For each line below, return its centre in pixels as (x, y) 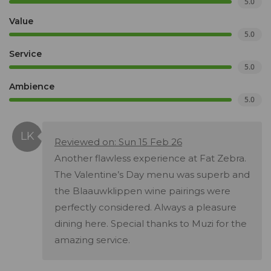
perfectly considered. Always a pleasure (145, 207)
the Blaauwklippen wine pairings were (142, 191)
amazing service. (92, 240)
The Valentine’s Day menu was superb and (152, 175)
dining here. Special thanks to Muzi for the (151, 224)
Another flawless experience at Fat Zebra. (150, 158)
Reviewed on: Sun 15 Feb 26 (118, 142)
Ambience (32, 87)
